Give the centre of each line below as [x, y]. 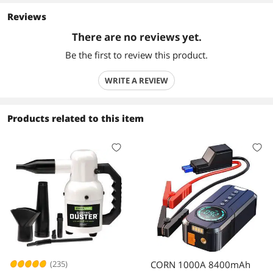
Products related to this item [76, 118]
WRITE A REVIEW [136, 80]
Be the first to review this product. [136, 55]
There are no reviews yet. [136, 37]
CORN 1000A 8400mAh [200, 264]
